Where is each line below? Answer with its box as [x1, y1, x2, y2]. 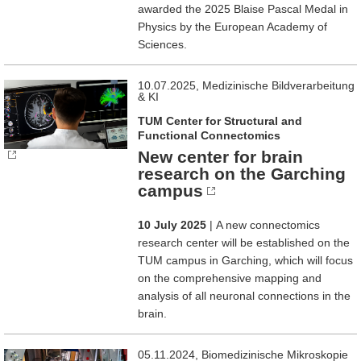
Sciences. [138, 37, 188, 51]
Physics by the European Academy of [138, 19, 328, 33]
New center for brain [138, 147, 304, 166]
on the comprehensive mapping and [138, 271, 322, 284]
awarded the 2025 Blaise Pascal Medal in [138, 2, 349, 15]
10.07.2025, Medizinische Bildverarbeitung [138, 78, 355, 92]
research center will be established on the [138, 235, 351, 249]
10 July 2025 [138, 218, 207, 231]
